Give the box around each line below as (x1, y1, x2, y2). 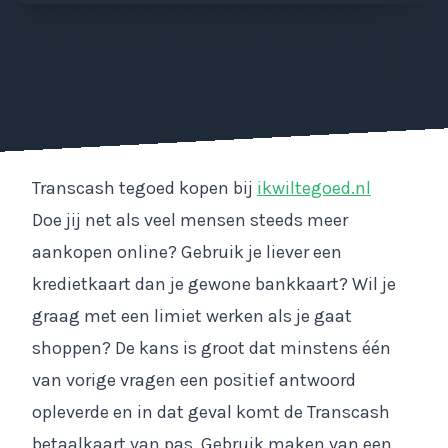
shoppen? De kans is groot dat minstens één (32, 337, 391, 359)
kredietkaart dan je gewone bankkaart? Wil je (32, 273, 396, 295)
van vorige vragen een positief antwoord (32, 369, 356, 391)
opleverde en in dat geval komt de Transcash (32, 401, 390, 423)
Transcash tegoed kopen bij (32, 177, 257, 199)
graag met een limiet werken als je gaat (32, 305, 352, 327)
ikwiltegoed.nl (257, 177, 371, 199)
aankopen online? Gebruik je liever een (32, 241, 342, 263)
